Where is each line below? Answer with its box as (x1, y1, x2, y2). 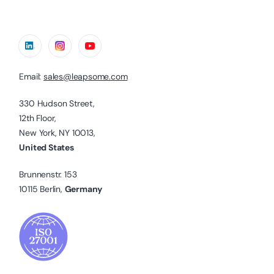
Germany (64, 183, 103, 194)
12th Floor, (19, 112, 57, 124)
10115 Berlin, (19, 183, 65, 194)
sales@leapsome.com (43, 70, 128, 82)
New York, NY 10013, (19, 127, 95, 138)
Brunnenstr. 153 (19, 168, 77, 180)
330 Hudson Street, (19, 97, 95, 109)
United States (19, 141, 74, 153)
